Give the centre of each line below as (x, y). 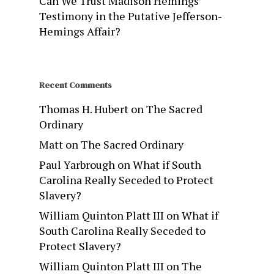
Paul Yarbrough (77, 165)
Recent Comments (76, 85)
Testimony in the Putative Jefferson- (131, 16)
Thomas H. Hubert (84, 109)
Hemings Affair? (80, 31)
